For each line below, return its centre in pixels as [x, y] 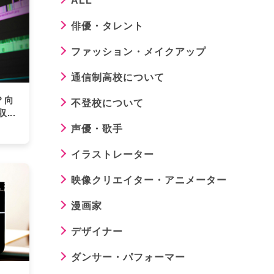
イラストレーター [113, 154]
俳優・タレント [107, 26]
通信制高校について [118, 77]
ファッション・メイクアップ [139, 52]
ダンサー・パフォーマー [128, 257]
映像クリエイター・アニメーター [149, 180]
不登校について [107, 103]
